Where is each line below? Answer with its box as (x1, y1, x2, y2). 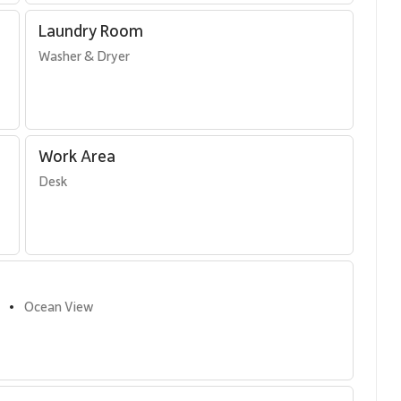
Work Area (38, 144, 115, 166)
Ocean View (24, 297, 93, 315)
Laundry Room (38, 19, 143, 41)
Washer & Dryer (38, 47, 130, 64)
